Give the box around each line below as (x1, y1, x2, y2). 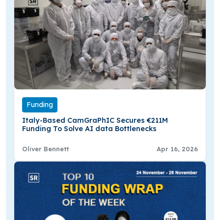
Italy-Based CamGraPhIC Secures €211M (22, 116, 168, 125)
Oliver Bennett (22, 145, 69, 153)
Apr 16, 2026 (157, 145, 198, 153)
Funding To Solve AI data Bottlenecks (22, 124, 157, 134)
